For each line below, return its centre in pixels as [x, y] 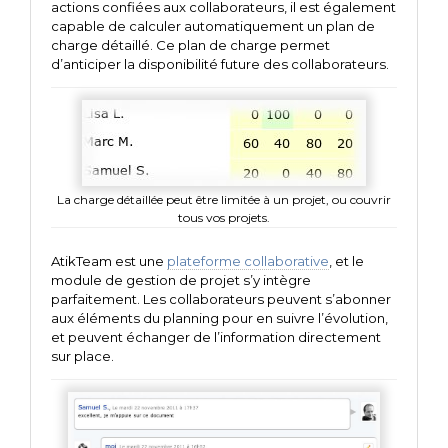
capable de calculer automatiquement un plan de [213, 25]
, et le [346, 261]
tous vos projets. [224, 218]
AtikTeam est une [109, 261]
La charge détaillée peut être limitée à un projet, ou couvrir [224, 200]
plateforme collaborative [248, 261]
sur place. [82, 356]
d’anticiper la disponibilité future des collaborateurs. [220, 63]
